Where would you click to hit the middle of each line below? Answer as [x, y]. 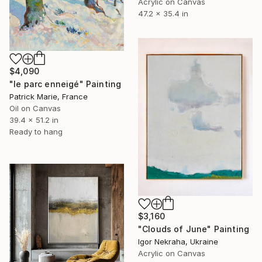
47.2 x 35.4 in [163, 14]
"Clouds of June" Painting [194, 229]
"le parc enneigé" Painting [65, 84]
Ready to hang [36, 131]
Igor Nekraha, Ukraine [178, 241]
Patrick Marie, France [49, 96]
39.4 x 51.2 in [34, 120]
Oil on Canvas [35, 108]
